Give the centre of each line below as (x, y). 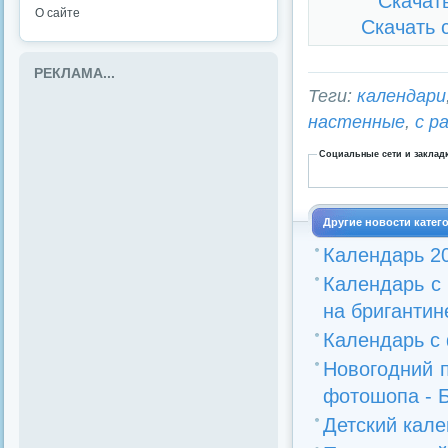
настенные (356, 122)
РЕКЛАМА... (74, 73)
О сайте (57, 13)
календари (401, 96)
